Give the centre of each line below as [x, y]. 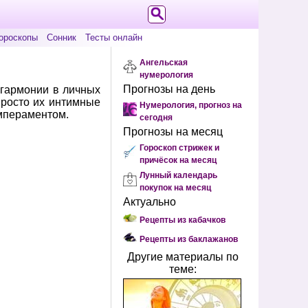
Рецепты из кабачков [183, 220]
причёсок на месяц [178, 160]
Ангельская [164, 63]
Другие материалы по [183, 257]
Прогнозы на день [169, 89]
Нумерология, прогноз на [191, 105]
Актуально [150, 202]
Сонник [62, 37]
